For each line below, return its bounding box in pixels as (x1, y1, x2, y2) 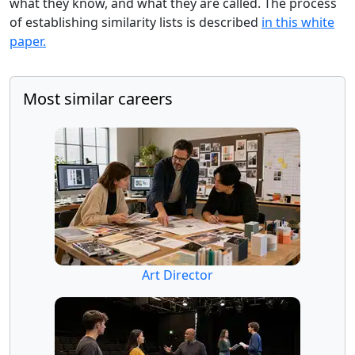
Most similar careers (23, 87, 173, 109)
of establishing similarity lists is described (10, 13, 261, 31)
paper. (10, 32, 46, 50)
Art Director (142, 265, 213, 284)
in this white (261, 13, 334, 31)
